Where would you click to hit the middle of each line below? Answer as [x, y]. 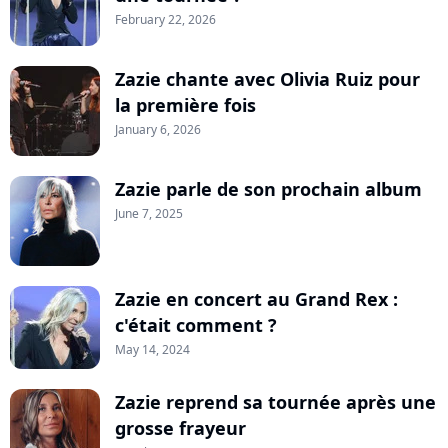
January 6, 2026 [158, 129]
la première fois [185, 104]
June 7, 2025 [149, 213]
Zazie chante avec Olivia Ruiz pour [267, 78]
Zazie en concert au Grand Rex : [256, 298]
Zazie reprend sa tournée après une [275, 401]
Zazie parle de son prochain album [268, 188]
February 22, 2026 [165, 19]
